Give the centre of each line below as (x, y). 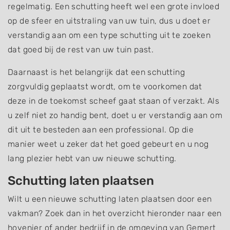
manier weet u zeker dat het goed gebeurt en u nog (108, 144)
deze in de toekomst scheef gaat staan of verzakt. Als (114, 101)
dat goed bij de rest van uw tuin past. (81, 50)
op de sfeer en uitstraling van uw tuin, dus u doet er (109, 21)
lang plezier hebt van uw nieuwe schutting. (92, 159)
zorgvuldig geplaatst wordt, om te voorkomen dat (105, 87)
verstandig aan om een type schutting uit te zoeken (109, 35)
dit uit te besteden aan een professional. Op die (101, 130)
